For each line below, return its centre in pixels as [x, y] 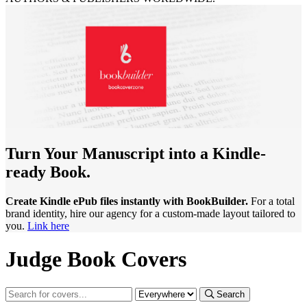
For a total [271, 201]
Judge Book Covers [96, 259]
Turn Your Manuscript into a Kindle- [136, 153]
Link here [48, 225]
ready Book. [48, 172]
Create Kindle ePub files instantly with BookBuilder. [127, 201]
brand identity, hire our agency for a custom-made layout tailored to [150, 213]
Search [231, 294]
